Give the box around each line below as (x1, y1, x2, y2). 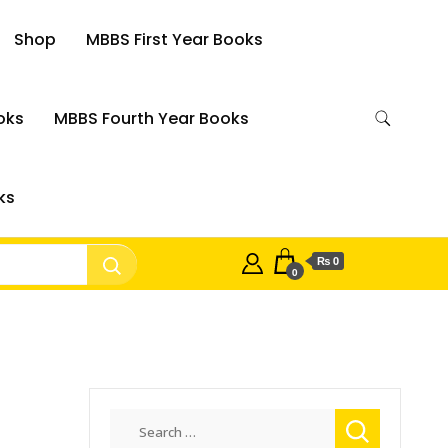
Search (108, 409, 160, 431)
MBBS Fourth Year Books (53, 107, 249, 130)
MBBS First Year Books (86, 28, 264, 51)
